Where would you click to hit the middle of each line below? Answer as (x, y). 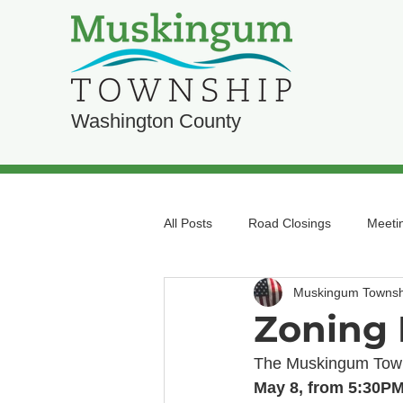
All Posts (188, 223)
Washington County (156, 121)
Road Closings (290, 223)
